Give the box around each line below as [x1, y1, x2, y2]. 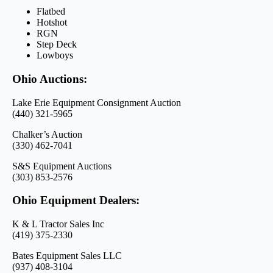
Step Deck [37, 39, 77, 50]
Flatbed [37, 6, 65, 17]
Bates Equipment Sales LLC [12, 250, 122, 261]
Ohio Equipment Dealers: [12, 194, 140, 207]
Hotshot [37, 17, 67, 28]
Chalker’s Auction [12, 129, 82, 140]
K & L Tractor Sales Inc [12, 219, 104, 230]
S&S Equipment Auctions [12, 160, 112, 171]
